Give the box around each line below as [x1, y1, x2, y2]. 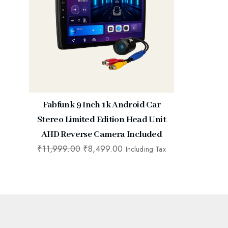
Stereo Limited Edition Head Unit [37, 114, 166, 125]
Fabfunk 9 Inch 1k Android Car [42, 99, 161, 110]
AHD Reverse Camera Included [41, 129, 162, 140]
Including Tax [125, 144, 166, 154]
